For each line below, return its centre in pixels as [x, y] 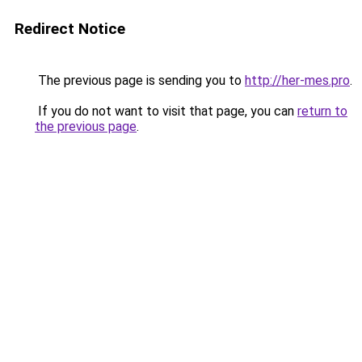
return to [322, 111]
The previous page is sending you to [140, 80]
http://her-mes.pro [297, 80]
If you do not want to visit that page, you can [166, 111]
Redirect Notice [70, 29]
